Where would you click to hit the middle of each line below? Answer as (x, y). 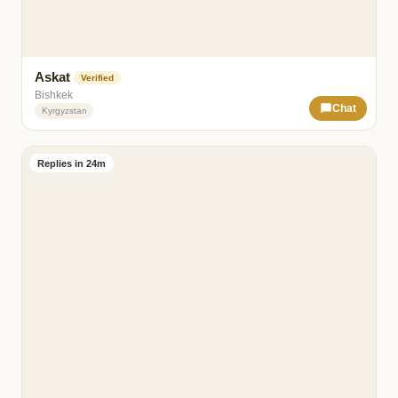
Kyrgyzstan (64, 111)
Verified (98, 77)
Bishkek (54, 95)
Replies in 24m (71, 163)
